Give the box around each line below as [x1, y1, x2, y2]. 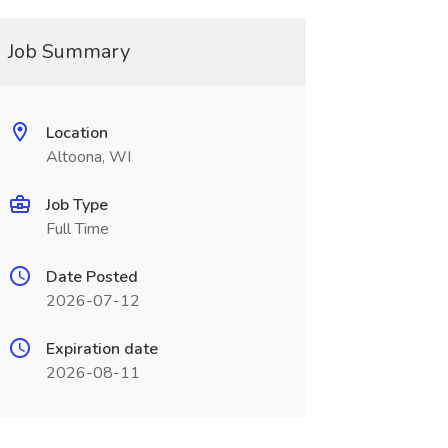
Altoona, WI [45, 146, 131, 168]
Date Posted [45, 266, 138, 288]
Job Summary [7, 38, 130, 65]
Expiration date [45, 338, 158, 360]
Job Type [45, 194, 108, 216]
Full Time [45, 218, 109, 240]
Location [45, 122, 108, 144]
